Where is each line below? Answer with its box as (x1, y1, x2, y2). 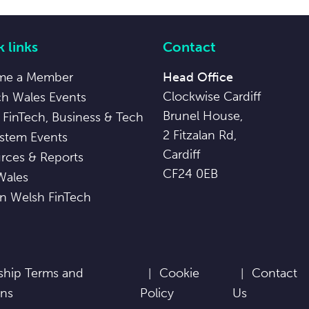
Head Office (163, 70, 233, 85)
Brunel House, (163, 108, 243, 123)
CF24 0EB (163, 166, 218, 181)
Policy (140, 286, 175, 301)
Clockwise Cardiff (163, 89, 261, 104)
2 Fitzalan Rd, (163, 128, 237, 143)
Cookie (159, 266, 200, 281)
